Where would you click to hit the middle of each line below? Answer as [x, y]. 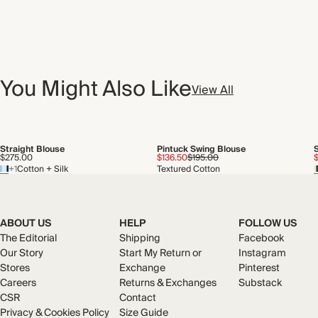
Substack [260, 283]
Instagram [262, 253]
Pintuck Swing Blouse [201, 149]
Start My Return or [160, 253]
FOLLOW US [268, 224]
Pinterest [259, 268]
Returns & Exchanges [168, 283]
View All [213, 90]
